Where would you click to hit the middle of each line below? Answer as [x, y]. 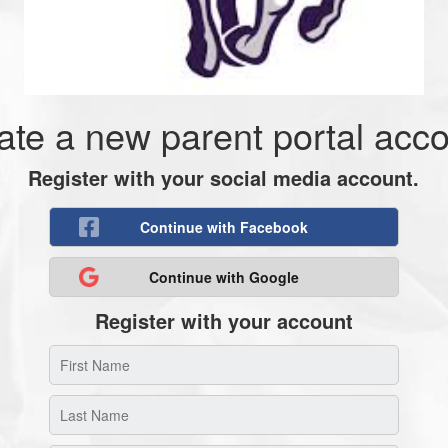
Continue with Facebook [223, 227]
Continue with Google [223, 277]
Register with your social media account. [224, 177]
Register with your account [223, 320]
